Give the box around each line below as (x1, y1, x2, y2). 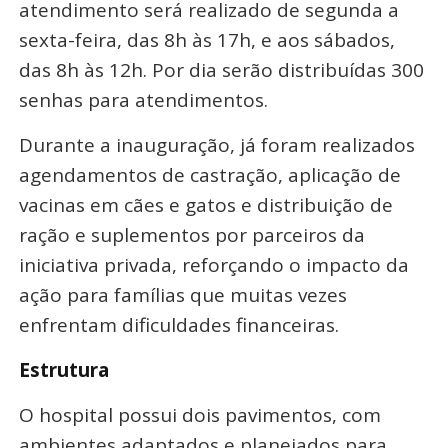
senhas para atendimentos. (18, 86, 268, 113)
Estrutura (18, 356, 109, 383)
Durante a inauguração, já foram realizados (18, 131, 415, 158)
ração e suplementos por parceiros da (18, 221, 365, 248)
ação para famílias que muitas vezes (18, 281, 347, 308)
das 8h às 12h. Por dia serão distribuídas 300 (18, 56, 424, 83)
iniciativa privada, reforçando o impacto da (18, 251, 409, 278)
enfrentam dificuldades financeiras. (18, 311, 339, 338)
